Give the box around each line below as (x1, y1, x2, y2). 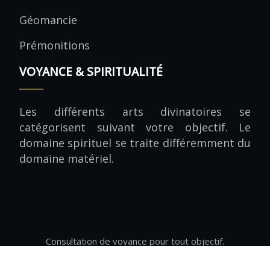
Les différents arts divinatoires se (19, 104, 251, 119)
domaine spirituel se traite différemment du (19, 136, 251, 150)
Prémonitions (19, 38, 90, 52)
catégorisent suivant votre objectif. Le (19, 120, 251, 134)
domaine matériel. (19, 151, 114, 166)
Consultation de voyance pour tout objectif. (46, 235, 224, 247)
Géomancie (19, 13, 77, 27)
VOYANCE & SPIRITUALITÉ (19, 64, 163, 80)
